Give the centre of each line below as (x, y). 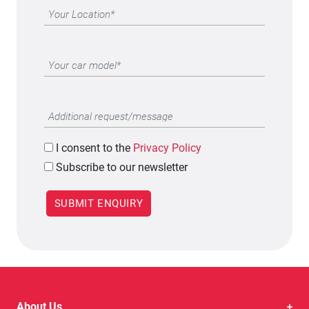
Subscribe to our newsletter (122, 167)
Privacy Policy (167, 148)
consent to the (96, 148)
